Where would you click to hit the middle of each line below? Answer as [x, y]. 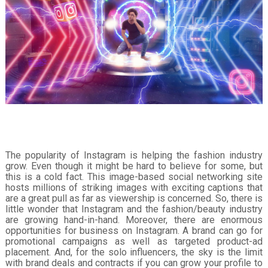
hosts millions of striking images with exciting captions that [134, 187]
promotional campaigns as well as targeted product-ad [134, 241]
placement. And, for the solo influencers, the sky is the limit [134, 252]
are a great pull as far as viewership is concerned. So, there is [134, 198]
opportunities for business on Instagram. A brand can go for [134, 230]
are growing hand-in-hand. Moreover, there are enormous [134, 220]
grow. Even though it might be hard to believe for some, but [134, 166]
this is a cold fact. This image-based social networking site [134, 176]
